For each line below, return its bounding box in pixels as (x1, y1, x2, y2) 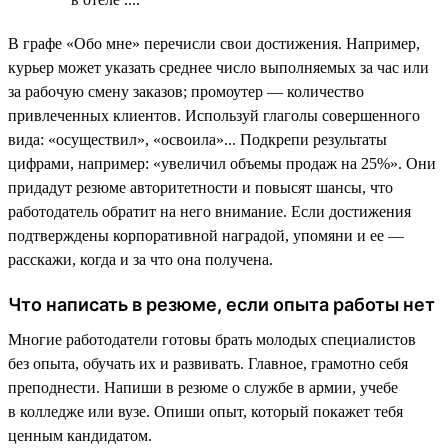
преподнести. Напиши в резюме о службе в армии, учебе (8, 378, 398, 396)
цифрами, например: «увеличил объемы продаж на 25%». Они (8, 154, 436, 172)
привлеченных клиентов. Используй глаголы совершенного (8, 106, 420, 124)
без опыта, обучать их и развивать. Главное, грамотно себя (8, 354, 408, 372)
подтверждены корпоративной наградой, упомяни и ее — (8, 226, 404, 244)
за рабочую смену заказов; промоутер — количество (8, 82, 364, 100)
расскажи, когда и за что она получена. (8, 250, 273, 268)
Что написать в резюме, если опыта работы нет (8, 293, 435, 315)
